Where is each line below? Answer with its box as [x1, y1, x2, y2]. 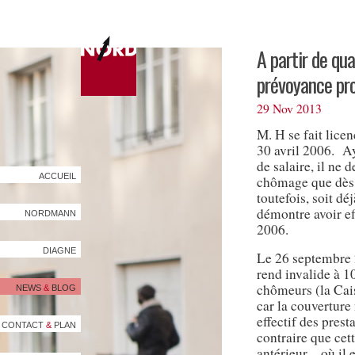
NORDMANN [25, 208, 76, 218]
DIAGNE [43, 246, 76, 255]
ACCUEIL [39, 171, 76, 181]
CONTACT [2, 320, 46, 330]
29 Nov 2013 [257, 100, 322, 116]
